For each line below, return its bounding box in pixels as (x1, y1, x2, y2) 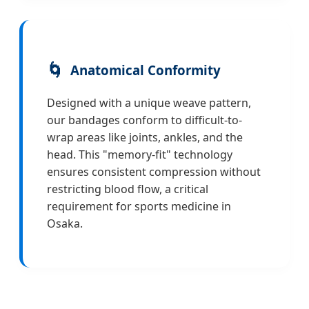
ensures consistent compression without (47, 163, 261, 179)
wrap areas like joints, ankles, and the (47, 129, 243, 145)
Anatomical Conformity (70, 61, 221, 79)
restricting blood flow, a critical (47, 181, 208, 197)
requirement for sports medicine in (47, 198, 231, 214)
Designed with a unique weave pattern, (47, 94, 251, 110)
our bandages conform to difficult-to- (47, 112, 242, 128)
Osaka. (47, 215, 83, 231)
